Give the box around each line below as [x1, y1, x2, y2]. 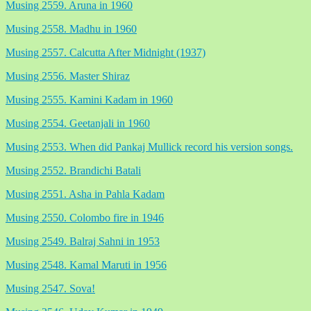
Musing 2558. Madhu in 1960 [6, 22, 137, 35]
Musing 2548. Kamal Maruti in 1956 [6, 258, 167, 271]
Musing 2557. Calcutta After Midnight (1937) [6, 46, 205, 58]
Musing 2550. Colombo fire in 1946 [6, 211, 164, 224]
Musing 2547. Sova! [6, 282, 95, 294]
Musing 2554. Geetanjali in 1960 [6, 117, 150, 129]
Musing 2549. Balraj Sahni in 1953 [6, 235, 160, 247]
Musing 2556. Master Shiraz [6, 69, 130, 82]
